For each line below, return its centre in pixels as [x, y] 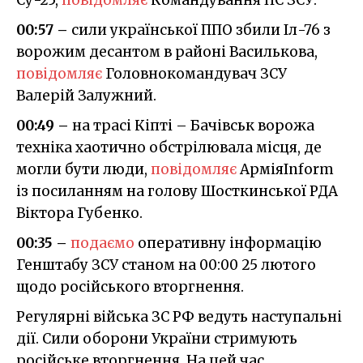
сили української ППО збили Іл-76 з [201, 30]
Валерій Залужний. [86, 95]
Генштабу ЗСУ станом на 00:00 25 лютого [166, 265]
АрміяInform [285, 169]
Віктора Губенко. [79, 213]
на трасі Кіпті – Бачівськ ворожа [193, 125]
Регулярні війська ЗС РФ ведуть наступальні [179, 316]
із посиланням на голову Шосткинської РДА [177, 191]
